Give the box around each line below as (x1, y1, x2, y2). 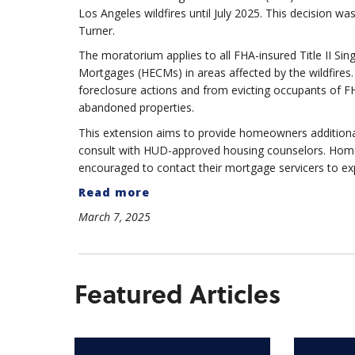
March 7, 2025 (78, 209, 151, 225)
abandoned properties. (78, 100, 197, 116)
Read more (78, 185, 150, 200)
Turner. (78, 23, 118, 39)
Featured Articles (74, 274, 281, 313)
